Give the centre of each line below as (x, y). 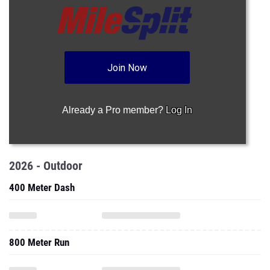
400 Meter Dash (42, 187)
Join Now (127, 68)
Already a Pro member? (114, 110)
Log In (179, 110)
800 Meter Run (39, 242)
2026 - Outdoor (46, 166)
